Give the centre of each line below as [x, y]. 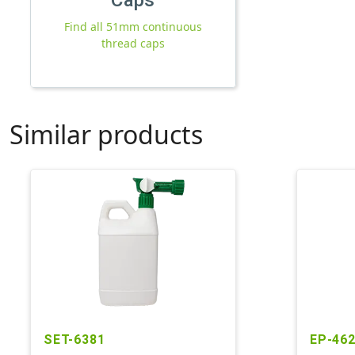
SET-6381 [74, 339]
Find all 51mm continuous [133, 26]
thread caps [133, 43]
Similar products [106, 134]
